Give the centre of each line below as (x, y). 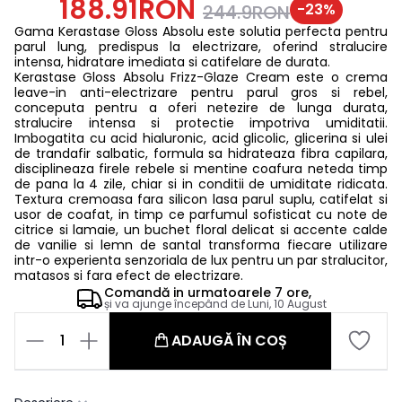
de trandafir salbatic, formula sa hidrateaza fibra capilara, (201, 153)
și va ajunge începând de (176, 303)
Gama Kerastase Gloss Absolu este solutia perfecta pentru (201, 31)
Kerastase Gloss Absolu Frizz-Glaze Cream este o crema (201, 77)
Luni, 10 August (287, 303)
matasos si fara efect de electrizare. (129, 275)
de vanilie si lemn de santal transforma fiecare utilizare (201, 245)
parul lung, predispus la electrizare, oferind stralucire (201, 46)
